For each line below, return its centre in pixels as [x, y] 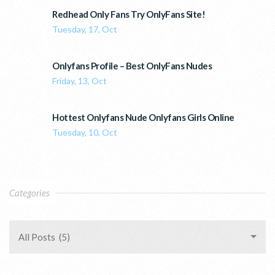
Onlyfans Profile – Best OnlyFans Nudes [132, 65]
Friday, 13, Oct [79, 80]
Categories [29, 192]
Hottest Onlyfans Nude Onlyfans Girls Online [143, 117]
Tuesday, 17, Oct [85, 29]
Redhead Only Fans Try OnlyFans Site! [129, 14]
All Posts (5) [44, 237]
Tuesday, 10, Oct [85, 132]
